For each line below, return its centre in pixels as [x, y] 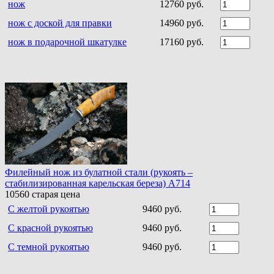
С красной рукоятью [50, 228]
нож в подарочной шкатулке [67, 42]
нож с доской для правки [60, 23]
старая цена [55, 194]
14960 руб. [182, 23]
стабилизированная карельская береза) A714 [98, 183]
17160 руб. [182, 42]
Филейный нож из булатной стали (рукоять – [99, 172]
